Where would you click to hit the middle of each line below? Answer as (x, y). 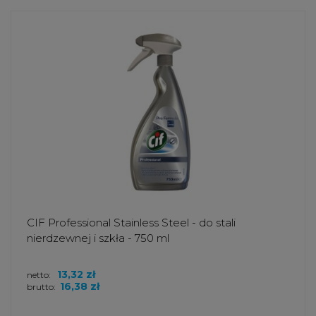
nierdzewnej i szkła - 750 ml (98, 238)
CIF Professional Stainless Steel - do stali (131, 222)
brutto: (41, 286)
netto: (40, 274)
